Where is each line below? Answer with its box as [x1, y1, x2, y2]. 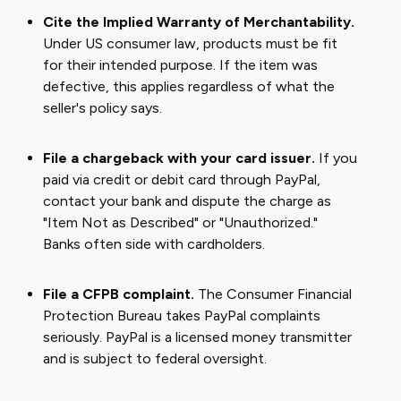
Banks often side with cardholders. [43, 235, 265, 252]
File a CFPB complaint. [43, 286, 194, 303]
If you [315, 149, 357, 166]
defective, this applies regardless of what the [43, 78, 335, 95]
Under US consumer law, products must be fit [43, 35, 337, 52]
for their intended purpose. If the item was [43, 56, 318, 73]
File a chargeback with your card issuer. [43, 149, 315, 166]
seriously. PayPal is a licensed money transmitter [43, 328, 352, 346]
